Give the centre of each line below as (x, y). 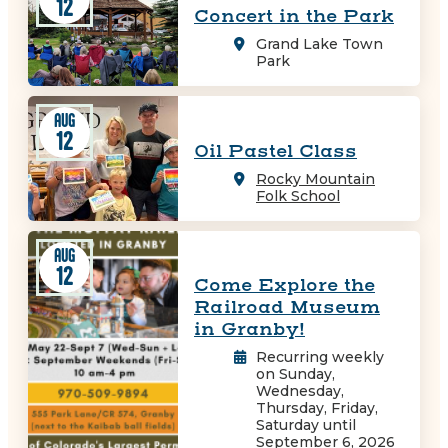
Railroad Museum (287, 308)
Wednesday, (300, 391)
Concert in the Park (294, 17)
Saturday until (306, 425)
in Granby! (249, 330)
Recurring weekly (320, 357)
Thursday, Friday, (317, 408)
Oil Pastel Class (275, 151)
